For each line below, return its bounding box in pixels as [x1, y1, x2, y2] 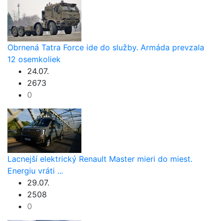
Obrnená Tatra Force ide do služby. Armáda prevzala [7, 42, 204, 53]
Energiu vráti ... [7, 166, 63, 176]
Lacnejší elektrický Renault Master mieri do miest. [7, 154, 192, 164]
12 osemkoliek [7, 54, 61, 65]
